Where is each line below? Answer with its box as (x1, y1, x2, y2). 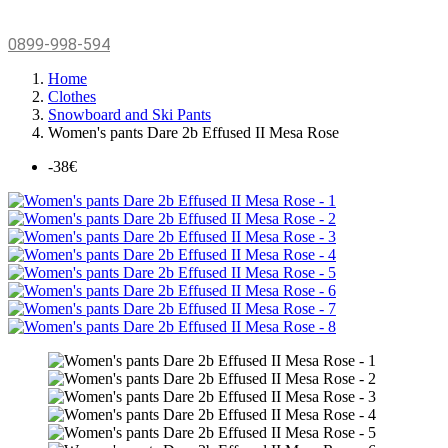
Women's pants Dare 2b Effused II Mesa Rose (48, 124, 339, 142)
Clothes (48, 88, 96, 106)
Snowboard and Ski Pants (48, 106, 211, 124)
